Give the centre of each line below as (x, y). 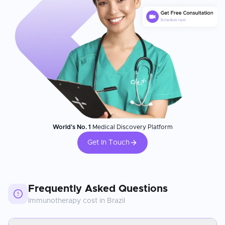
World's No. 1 (72, 127)
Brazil (116, 201)
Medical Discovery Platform (132, 127)
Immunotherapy (54, 201)
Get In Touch (108, 142)
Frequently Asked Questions (98, 189)
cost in (94, 201)
